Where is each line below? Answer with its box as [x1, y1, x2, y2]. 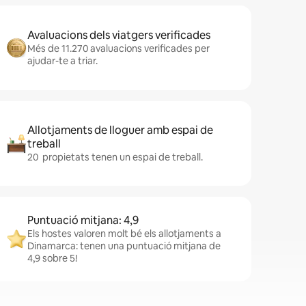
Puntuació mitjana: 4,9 [27, 213, 139, 227]
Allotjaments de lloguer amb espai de [27, 123, 213, 137]
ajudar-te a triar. [27, 55, 98, 67]
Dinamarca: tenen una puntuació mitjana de [27, 240, 221, 252]
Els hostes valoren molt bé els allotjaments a [27, 227, 221, 240]
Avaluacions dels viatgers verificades [27, 28, 210, 42]
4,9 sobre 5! [27, 252, 77, 264]
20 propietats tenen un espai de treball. [27, 151, 203, 163]
